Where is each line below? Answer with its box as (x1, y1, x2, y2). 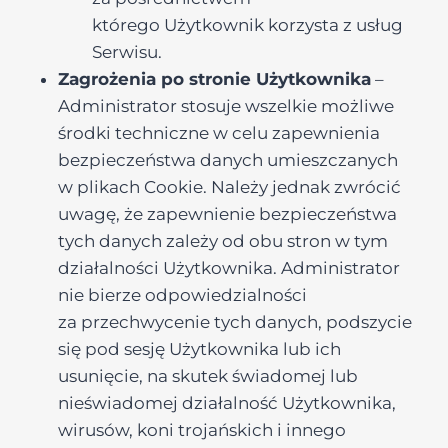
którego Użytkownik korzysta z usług (92, 15, 403, 35)
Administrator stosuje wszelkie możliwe (58, 96, 394, 116)
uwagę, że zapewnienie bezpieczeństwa (58, 204, 397, 224)
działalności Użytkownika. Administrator (58, 258, 400, 278)
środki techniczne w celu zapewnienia (58, 123, 380, 143)
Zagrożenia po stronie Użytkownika (58, 69, 371, 89)
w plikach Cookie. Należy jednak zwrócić (58, 177, 401, 197)
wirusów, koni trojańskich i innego (58, 420, 346, 440)
